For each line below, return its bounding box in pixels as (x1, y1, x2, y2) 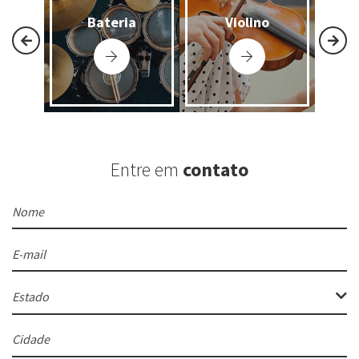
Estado (12, 288, 49, 305)
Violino (224, 13, 269, 32)
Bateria (87, 13, 136, 32)
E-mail (11, 236, 48, 253)
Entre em (111, 156, 183, 182)
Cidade (11, 321, 47, 338)
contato (183, 156, 248, 182)
